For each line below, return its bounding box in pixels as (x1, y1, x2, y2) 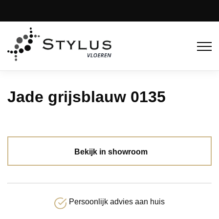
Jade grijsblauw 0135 (7, 88, 166, 106)
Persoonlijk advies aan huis (68, 197, 165, 206)
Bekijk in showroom (74, 147, 148, 156)
